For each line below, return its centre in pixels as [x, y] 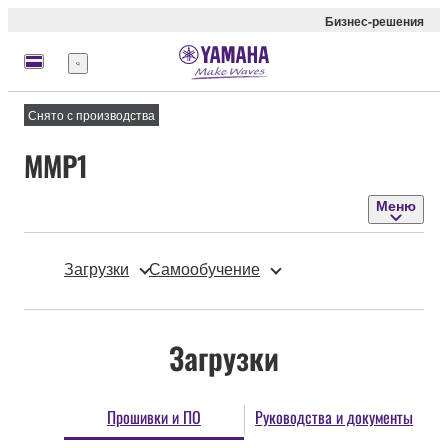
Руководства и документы [334, 416]
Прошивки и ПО [154, 416]
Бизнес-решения [374, 21]
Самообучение [204, 269]
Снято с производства [91, 115]
